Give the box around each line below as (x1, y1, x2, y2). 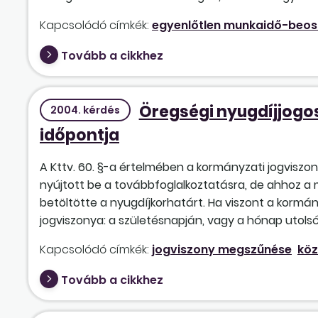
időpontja (40, 124, 119, 146)
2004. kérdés (50, 102, 120, 117)
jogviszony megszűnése (152, 241, 292, 258)
